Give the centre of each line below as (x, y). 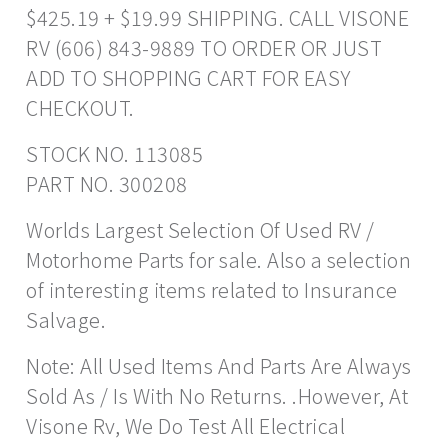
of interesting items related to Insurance (212, 290)
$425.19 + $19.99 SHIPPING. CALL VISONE (217, 18)
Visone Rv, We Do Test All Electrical (185, 426)
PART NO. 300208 (107, 184)
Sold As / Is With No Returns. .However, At (217, 396)
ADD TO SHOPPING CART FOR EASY (188, 78)
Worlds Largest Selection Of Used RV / (200, 230)
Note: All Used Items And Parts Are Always (219, 366)
